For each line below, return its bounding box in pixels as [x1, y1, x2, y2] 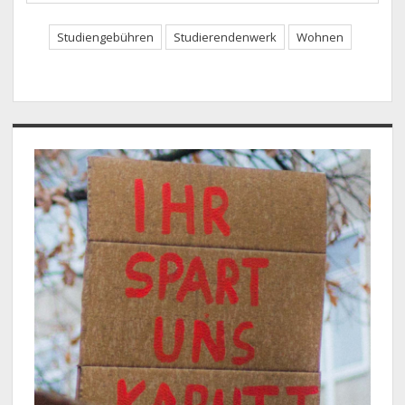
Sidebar [12, 121, 102, 156]
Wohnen [296, 28, 344, 45]
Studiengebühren [56, 28, 154, 45]
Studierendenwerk [173, 28, 277, 45]
